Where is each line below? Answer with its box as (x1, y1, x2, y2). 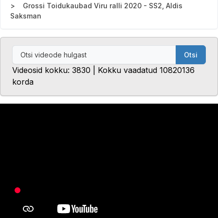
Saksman (10, 12, 41, 20)
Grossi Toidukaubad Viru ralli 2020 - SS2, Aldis (23, 1, 182, 10)
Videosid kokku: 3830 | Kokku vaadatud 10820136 (12, 65, 195, 75)
